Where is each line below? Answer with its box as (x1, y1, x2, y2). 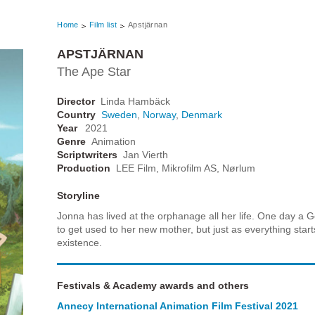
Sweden (101, 108, 138, 120)
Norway (143, 108, 176, 120)
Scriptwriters (57, 148, 118, 160)
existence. (57, 236, 103, 248)
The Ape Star (57, 64, 131, 79)
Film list (89, 20, 117, 29)
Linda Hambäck (101, 95, 171, 107)
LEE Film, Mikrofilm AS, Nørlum (116, 162, 256, 174)
